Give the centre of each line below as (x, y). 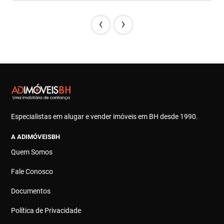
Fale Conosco (32, 171)
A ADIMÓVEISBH (36, 136)
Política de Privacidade (46, 210)
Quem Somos (32, 152)
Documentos (31, 191)
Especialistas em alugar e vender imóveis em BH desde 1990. (105, 116)
